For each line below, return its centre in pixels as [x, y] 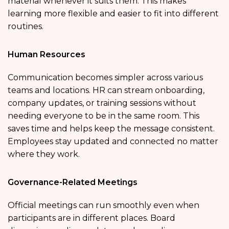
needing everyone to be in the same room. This [104, 116]
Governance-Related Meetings [73, 182]
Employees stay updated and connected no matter [113, 142]
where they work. [44, 154]
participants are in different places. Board [91, 218]
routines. [26, 27]
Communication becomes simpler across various [105, 78]
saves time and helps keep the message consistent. [111, 129]
